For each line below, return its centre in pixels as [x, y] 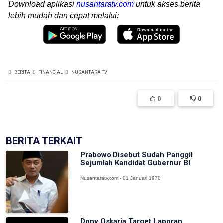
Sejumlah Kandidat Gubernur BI [135, 163]
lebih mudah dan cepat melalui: [64, 16]
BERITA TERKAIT [44, 141]
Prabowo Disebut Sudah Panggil [137, 155]
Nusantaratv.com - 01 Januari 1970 [121, 178]
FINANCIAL [51, 72]
